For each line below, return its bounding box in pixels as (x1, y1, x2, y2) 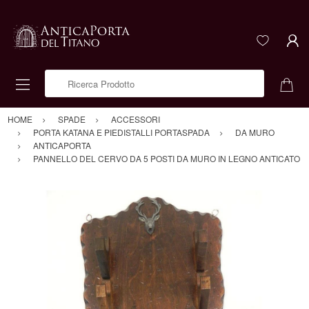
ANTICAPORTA (33, 139, 91, 152)
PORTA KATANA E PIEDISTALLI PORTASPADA (33, 126, 210, 139)
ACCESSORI (111, 113, 160, 126)
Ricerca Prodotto (45, 70, 112, 84)
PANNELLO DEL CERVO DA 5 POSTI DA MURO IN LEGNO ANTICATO (33, 152, 300, 165)
